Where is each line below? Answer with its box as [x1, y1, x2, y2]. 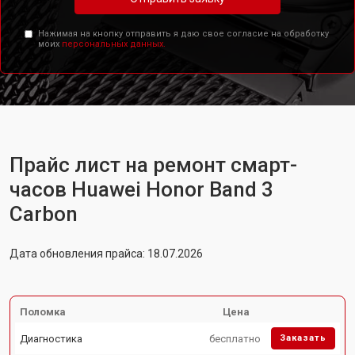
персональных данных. [61, 39, 166, 49]
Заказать [280, 333, 326, 343]
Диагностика [20, 332, 82, 345]
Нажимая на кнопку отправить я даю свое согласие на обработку [37, 29, 329, 39]
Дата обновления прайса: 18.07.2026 [10, 247, 203, 260]
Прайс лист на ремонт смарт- [10, 153, 297, 177]
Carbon [10, 202, 78, 226]
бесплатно [209, 332, 261, 345]
